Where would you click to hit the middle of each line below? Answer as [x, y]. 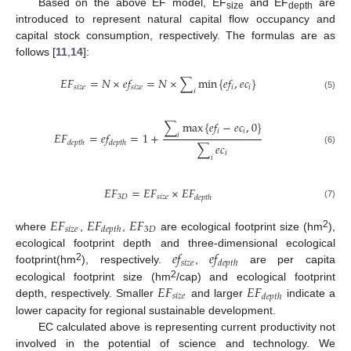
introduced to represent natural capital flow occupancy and [175, 18]
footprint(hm [46, 260]
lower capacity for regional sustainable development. [146, 310]
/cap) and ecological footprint [255, 277]
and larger [217, 293]
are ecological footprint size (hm [240, 226]
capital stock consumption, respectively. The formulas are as [175, 35]
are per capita [287, 260]
